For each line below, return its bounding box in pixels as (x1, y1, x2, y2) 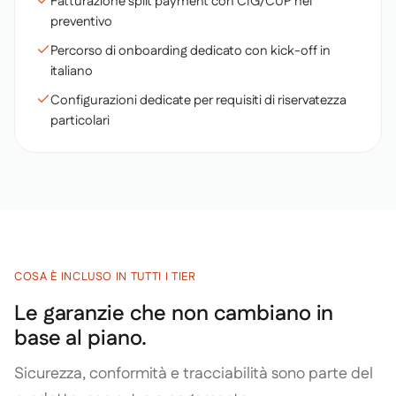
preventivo (50, 12, 112, 31)
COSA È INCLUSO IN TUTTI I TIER (14, 269, 196, 285)
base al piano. (14, 324, 148, 354)
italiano (50, 62, 93, 80)
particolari (50, 111, 110, 130)
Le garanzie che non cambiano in (14, 299, 334, 329)
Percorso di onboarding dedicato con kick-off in (50, 42, 331, 60)
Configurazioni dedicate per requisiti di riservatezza (50, 91, 346, 110)
